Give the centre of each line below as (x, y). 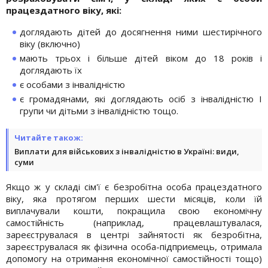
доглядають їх (51, 70)
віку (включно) (50, 43)
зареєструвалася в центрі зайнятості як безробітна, (134, 234)
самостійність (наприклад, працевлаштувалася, (134, 222)
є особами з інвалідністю (72, 84)
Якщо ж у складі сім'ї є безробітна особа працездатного (134, 186)
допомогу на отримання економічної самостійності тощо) (134, 258)
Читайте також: (49, 137)
